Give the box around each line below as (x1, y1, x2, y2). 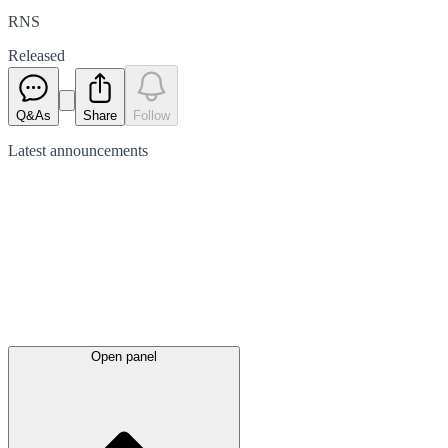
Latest (8, 141, 50, 159)
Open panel (91, 348, 157, 364)
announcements (50, 141, 148, 159)
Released (8, 46, 65, 64)
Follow (133, 107, 170, 123)
